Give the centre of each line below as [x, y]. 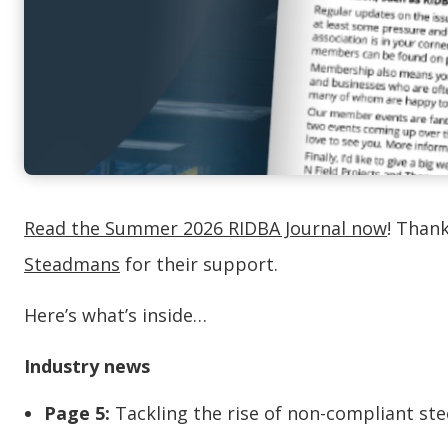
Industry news [87, 366]
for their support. [199, 264]
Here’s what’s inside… [115, 315]
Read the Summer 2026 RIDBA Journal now [205, 228]
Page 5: [79, 413]
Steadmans [72, 264]
